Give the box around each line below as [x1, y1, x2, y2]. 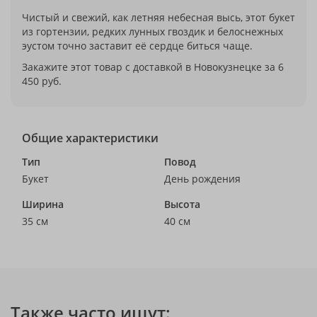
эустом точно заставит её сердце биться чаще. [22, 39, 253, 52]
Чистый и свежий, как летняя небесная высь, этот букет [22, 11, 295, 24]
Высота [164, 197, 200, 211]
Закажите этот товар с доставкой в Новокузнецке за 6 [22, 60, 284, 74]
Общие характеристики [22, 130, 158, 146]
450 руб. [22, 74, 62, 88]
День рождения [164, 172, 241, 185]
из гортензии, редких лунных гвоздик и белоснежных [22, 25, 283, 38]
